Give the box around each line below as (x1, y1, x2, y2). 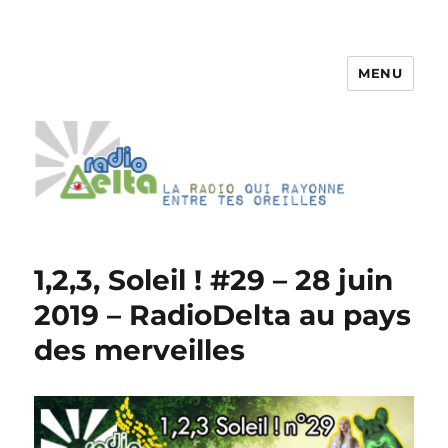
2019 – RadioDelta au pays (34, 298, 412, 333)
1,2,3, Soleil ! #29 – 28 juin (34, 263, 394, 298)
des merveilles (34, 333, 246, 368)
